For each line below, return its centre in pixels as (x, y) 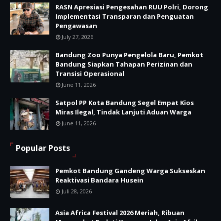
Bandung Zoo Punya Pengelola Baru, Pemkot (129, 55)
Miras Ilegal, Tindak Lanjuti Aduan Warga (123, 112)
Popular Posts (43, 148)
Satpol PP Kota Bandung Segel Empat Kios (125, 103)
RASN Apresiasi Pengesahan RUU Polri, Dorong (132, 7)
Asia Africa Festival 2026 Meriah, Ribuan (120, 213)
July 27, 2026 (77, 37)
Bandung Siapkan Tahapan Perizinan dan (124, 64)
